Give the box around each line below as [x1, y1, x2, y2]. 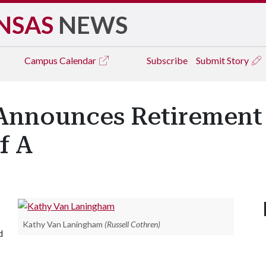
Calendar [59, 55, 98, 66]
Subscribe [147, 55, 188, 66]
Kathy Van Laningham [23, 218, 103, 229]
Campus [24, 55, 59, 66]
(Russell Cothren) [104, 218, 160, 229]
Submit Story [196, 55, 251, 66]
